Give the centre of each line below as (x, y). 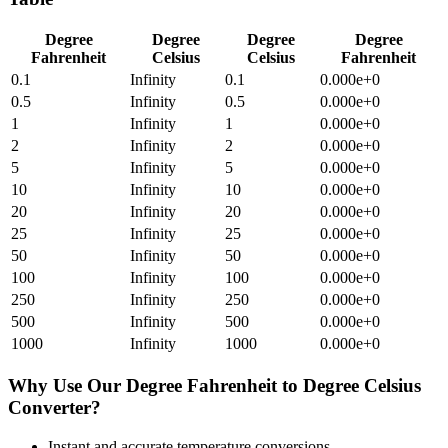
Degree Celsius (362, 386)
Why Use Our (67, 386)
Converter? (54, 408)
